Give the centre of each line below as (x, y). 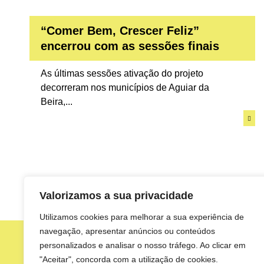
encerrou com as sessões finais (130, 46)
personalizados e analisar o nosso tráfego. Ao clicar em (143, 245)
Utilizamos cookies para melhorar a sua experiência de (142, 217)
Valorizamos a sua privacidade (116, 196)
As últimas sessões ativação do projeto (122, 74)
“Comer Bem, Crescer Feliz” (120, 31)
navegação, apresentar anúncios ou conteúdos (127, 231)
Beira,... (57, 102)
